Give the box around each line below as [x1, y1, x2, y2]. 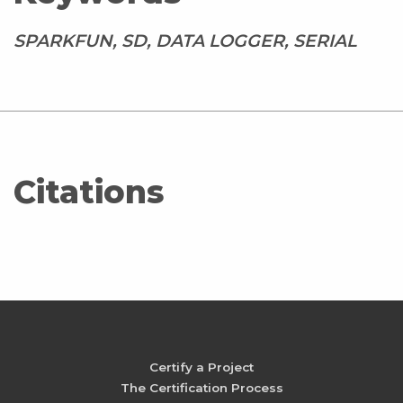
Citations [13, 172, 164, 211]
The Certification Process [120, 380, 283, 395]
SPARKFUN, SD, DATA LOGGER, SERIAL [13, 29, 356, 51]
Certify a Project [149, 359, 254, 374]
